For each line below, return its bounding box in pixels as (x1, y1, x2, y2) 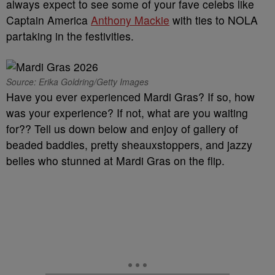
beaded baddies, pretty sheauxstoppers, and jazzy (6, 137, 252, 152)
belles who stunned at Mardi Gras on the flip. (6, 153, 225, 168)
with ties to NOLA (169, 12, 258, 28)
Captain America (6, 12, 91, 28)
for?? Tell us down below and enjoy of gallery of (6, 121, 238, 136)
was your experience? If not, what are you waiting (6, 105, 248, 120)
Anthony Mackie (91, 12, 169, 28)
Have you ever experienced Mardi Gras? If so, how (6, 89, 255, 104)
